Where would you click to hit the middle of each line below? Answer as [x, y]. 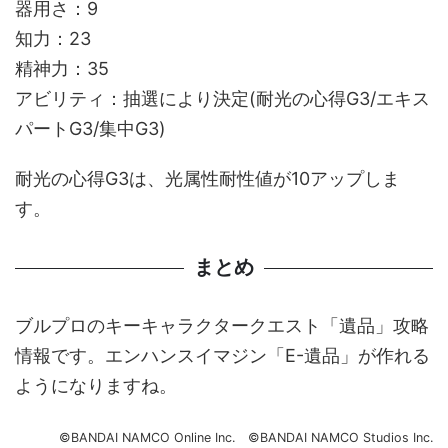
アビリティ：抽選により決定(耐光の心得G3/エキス [222, 99]
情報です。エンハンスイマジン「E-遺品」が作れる [222, 356]
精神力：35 [62, 69]
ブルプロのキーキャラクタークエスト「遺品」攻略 [222, 326]
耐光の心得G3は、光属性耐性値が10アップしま [207, 179]
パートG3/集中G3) [90, 129]
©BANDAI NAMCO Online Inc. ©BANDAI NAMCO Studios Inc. [246, 438]
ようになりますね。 [96, 386]
